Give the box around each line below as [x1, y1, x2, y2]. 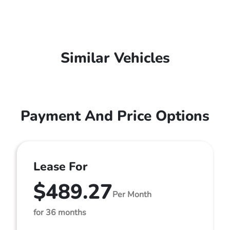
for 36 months [33, 207, 86, 218]
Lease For [33, 159, 87, 175]
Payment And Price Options [21, 106, 209, 126]
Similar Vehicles [60, 48, 170, 68]
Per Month [112, 188, 151, 200]
